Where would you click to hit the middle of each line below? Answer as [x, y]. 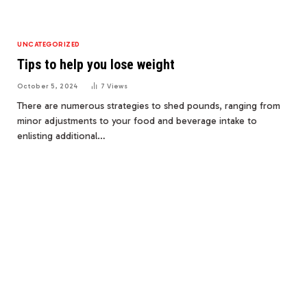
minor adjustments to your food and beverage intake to [137, 121]
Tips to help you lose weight [96, 65]
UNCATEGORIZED [49, 45]
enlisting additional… [61, 136]
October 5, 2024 [48, 87]
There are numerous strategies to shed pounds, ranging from [149, 106]
